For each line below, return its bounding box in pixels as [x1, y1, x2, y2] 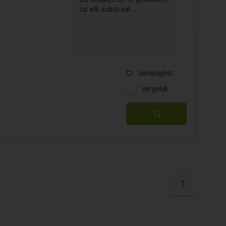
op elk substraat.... [79, 5, 137, 13]
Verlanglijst [138, 69, 173, 78]
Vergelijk [141, 85, 168, 93]
